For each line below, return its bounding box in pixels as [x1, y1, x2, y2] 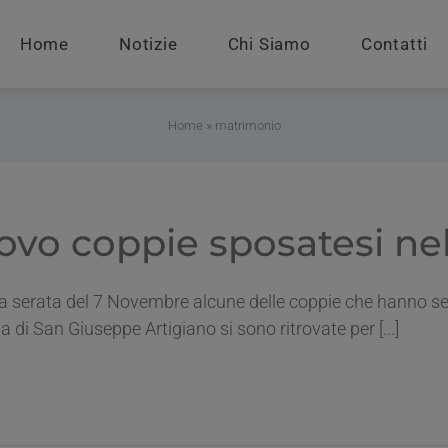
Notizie [118, 34, 178, 54]
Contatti [360, 34, 429, 54]
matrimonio [214, 117, 281, 133]
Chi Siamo [227, 34, 311, 54]
